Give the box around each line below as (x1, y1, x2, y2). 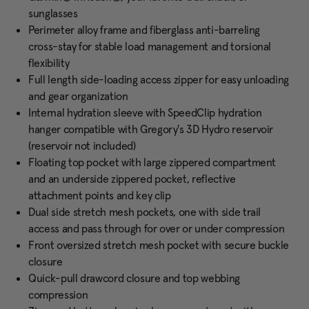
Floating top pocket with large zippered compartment (28, 155, 277, 170)
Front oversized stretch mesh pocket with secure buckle (28, 238, 290, 252)
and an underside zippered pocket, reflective (28, 172, 236, 186)
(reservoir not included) (28, 139, 136, 153)
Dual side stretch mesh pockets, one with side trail (28, 205, 261, 219)
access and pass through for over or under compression (28, 221, 285, 236)
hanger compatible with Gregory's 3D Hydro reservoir (28, 122, 274, 137)
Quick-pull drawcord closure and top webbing (28, 271, 240, 286)
